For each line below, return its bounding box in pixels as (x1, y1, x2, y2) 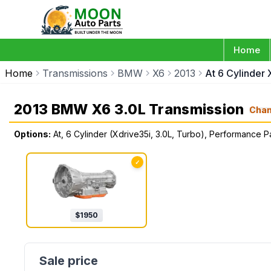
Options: (14, 129, 51, 139)
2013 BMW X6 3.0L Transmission (14, 101, 244, 118)
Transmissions (42, 67, 108, 79)
